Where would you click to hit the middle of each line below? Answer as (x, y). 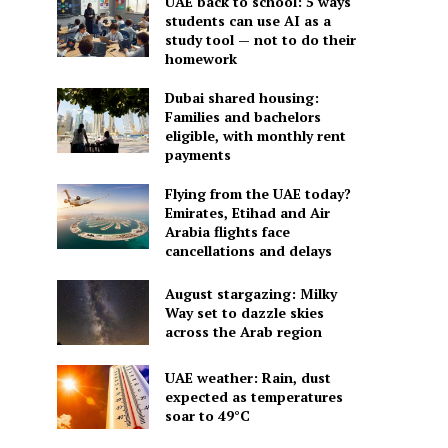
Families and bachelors (242, 117)
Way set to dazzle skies (244, 312)
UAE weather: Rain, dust (247, 378)
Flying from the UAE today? (257, 194)
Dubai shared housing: (241, 98)
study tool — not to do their (260, 40)
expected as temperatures (253, 397)
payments (197, 155)
